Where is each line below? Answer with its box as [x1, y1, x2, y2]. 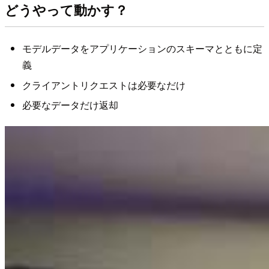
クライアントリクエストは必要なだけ [22, 77, 186, 92]
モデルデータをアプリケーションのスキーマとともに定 [22, 41, 262, 56]
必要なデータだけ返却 [22, 98, 118, 112]
